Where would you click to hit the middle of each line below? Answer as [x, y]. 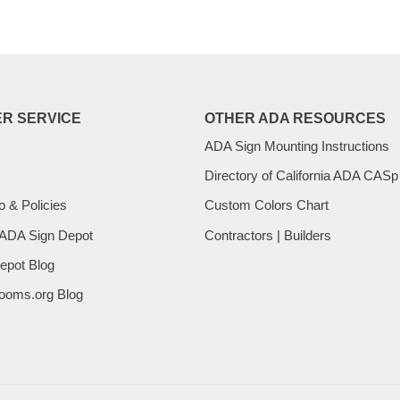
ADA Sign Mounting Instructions [297, 146]
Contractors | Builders [268, 235]
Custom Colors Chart [267, 205]
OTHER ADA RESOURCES [295, 117]
